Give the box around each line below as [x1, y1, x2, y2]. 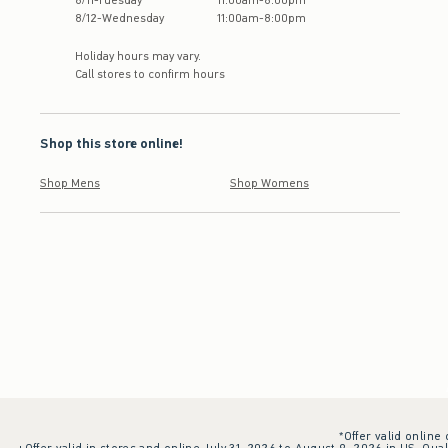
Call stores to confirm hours [75, 66, 225, 83]
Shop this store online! [40, 134, 183, 154]
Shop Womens [230, 175, 309, 192]
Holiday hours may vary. [75, 48, 201, 65]
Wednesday [102, 10, 164, 27]
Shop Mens [40, 175, 100, 192]
